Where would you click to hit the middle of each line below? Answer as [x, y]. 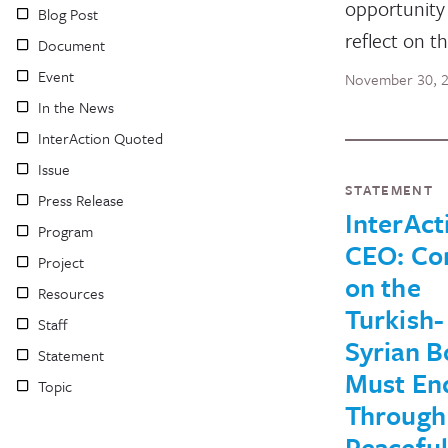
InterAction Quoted [100, 137]
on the [383, 286]
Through [395, 414]
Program [65, 230]
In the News [76, 106]
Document [71, 44]
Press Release [81, 199]
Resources [71, 292]
